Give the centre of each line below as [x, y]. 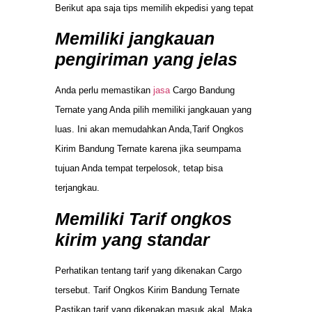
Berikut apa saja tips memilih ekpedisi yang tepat [154, 8]
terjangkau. [77, 188]
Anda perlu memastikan [104, 91]
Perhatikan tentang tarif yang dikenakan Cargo [148, 270]
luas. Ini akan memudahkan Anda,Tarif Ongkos [149, 130]
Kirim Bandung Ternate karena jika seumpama [148, 149]
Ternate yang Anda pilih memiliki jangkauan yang [153, 110]
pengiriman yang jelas [146, 60]
